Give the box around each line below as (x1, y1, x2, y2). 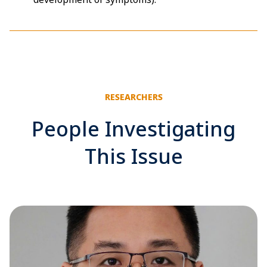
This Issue (84, 142, 183, 170)
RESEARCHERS (104, 91, 163, 103)
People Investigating (32, 114, 235, 142)
